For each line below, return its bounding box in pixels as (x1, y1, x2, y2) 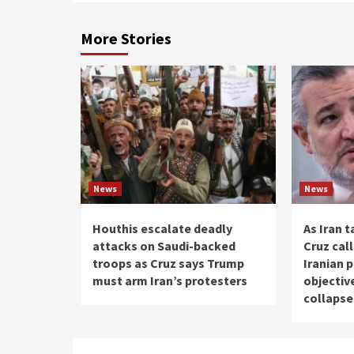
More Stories (81, 28, 171, 48)
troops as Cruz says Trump (92, 254, 244, 271)
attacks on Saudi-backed (92, 237, 235, 254)
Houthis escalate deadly (92, 220, 232, 236)
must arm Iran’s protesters (92, 272, 247, 288)
